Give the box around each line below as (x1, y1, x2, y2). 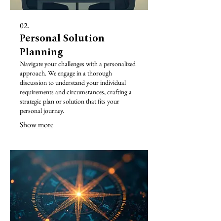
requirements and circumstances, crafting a (20, 87, 132, 96)
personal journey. (20, 106, 64, 115)
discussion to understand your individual (20, 77, 126, 87)
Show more (20, 119, 53, 130)
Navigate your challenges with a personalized (20, 59, 136, 68)
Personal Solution (20, 32, 105, 44)
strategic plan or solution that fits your (20, 96, 119, 106)
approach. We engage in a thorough (20, 68, 112, 77)
